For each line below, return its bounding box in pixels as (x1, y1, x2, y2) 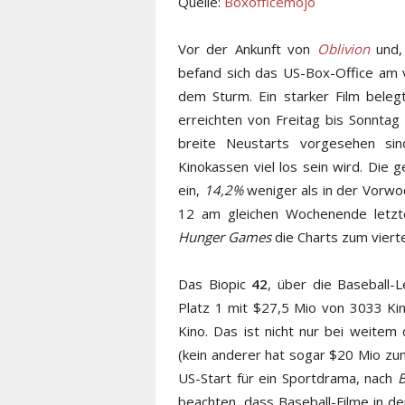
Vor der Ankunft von (178, 39, 317, 58)
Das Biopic (178, 274, 252, 293)
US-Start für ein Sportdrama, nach (178, 368, 398, 387)
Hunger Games (178, 227, 271, 246)
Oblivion (316, 39, 370, 58)
